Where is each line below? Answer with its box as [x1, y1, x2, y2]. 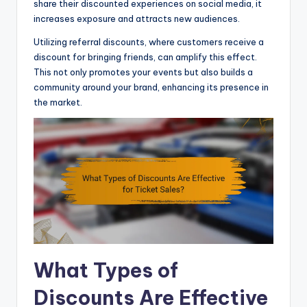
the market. [34, 96, 82, 108]
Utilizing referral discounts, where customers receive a [34, 36, 264, 47]
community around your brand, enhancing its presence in [34, 81, 269, 93]
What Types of [34, 257, 178, 283]
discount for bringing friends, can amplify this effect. [34, 51, 257, 62]
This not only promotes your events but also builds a [34, 66, 253, 77]
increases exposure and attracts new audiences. [34, 12, 240, 24]
